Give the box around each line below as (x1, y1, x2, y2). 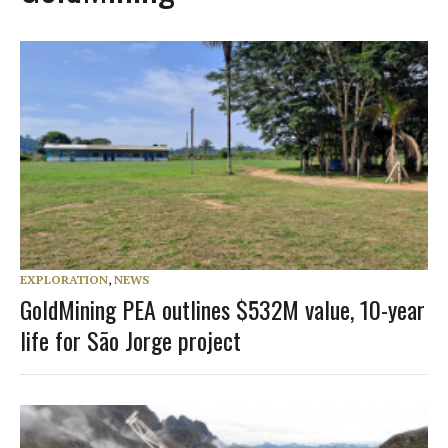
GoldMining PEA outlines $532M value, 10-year (20, 290, 425, 327)
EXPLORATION (20, 271, 108, 287)
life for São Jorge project (20, 321, 241, 358)
